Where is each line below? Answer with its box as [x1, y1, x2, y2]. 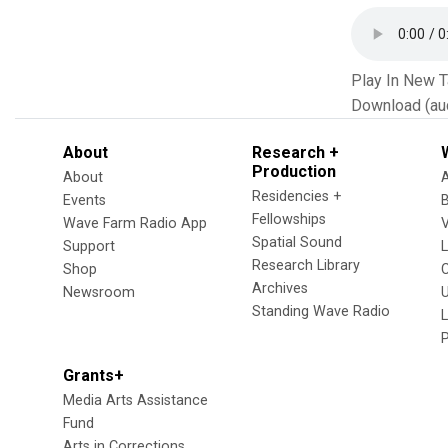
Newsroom [63, 284, 135, 301]
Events [63, 192, 106, 209]
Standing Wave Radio [252, 303, 390, 320]
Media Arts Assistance [63, 392, 208, 409]
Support [63, 238, 115, 255]
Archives [252, 280, 308, 297]
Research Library [252, 257, 360, 274]
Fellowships [252, 211, 326, 228]
